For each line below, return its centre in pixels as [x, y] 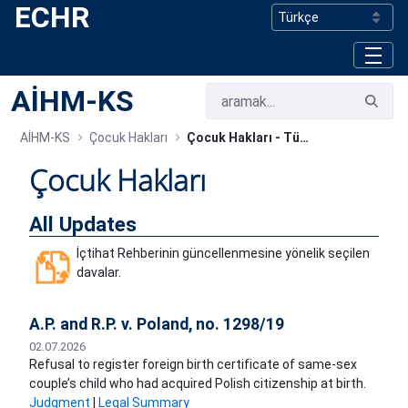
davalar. [99, 273]
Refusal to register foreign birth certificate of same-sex [193, 365]
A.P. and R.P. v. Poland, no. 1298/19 [157, 325]
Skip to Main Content [74, 17]
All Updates [83, 224]
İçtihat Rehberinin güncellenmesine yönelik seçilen [223, 254]
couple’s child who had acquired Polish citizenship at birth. [198, 384]
